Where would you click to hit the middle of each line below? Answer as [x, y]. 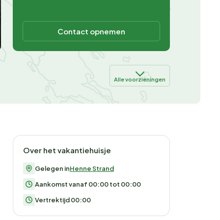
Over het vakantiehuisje [67, 150]
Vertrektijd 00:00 [63, 200]
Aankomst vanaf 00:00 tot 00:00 [88, 184]
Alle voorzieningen [140, 80]
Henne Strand [92, 169]
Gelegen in [52, 169]
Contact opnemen [91, 31]
